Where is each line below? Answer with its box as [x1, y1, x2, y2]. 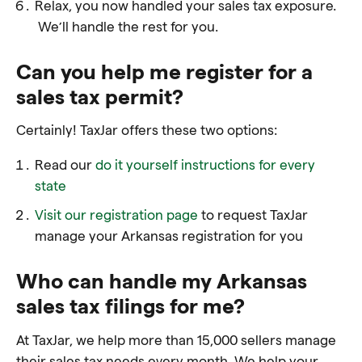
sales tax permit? [16, 82, 183, 108]
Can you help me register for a [16, 57, 313, 83]
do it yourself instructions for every [95, 156, 315, 172]
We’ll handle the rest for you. [34, 17, 218, 34]
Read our [34, 156, 95, 172]
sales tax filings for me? [16, 293, 245, 318]
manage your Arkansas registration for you [34, 227, 303, 243]
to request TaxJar [197, 206, 308, 222]
